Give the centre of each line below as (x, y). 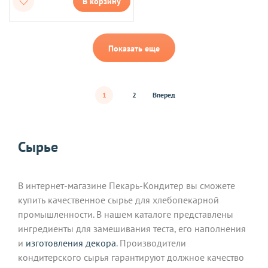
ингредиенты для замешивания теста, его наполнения (132, 228)
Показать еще (134, 48)
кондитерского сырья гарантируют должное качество (131, 257)
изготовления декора (71, 243)
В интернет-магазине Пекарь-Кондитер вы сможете (127, 185)
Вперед (164, 95)
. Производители (151, 243)
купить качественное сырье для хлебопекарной (118, 200)
